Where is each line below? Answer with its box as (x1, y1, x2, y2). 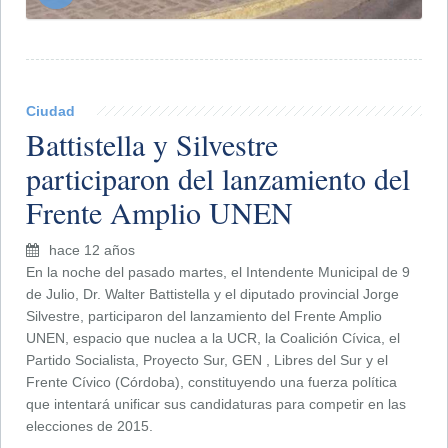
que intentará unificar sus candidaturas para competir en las (26, 396, 406, 413)
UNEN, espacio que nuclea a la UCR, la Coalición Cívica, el (26, 330, 400, 347)
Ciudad (26, 103, 75, 120)
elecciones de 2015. (26, 418, 153, 435)
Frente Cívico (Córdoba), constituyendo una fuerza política (26, 374, 397, 391)
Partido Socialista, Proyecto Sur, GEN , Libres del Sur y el (26, 352, 388, 369)
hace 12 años (49, 242, 135, 259)
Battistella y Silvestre (26, 124, 278, 165)
